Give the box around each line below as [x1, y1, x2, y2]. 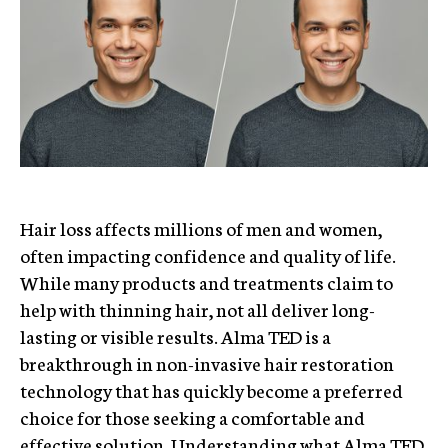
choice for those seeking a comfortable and [20, 403, 365, 430]
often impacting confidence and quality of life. [20, 241, 396, 268]
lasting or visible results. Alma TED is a [20, 322, 331, 349]
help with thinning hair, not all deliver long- [20, 295, 375, 322]
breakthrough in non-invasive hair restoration [20, 349, 394, 376]
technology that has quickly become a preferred [20, 376, 403, 403]
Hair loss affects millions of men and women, [20, 214, 382, 241]
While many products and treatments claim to [20, 268, 393, 295]
